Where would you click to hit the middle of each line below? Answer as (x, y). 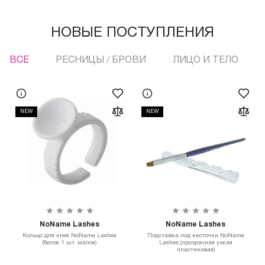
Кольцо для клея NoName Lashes (70, 236)
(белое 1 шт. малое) (70, 243)
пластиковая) (195, 250)
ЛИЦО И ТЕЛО (206, 61)
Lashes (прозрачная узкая (195, 243)
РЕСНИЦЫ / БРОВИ (101, 61)
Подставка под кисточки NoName (195, 236)
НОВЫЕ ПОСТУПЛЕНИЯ (132, 33)
